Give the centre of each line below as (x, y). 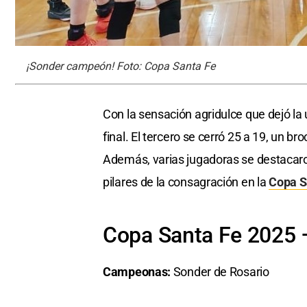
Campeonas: (138, 271)
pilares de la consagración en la (186, 182)
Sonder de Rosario (221, 271)
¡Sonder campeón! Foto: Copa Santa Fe (121, 66)
